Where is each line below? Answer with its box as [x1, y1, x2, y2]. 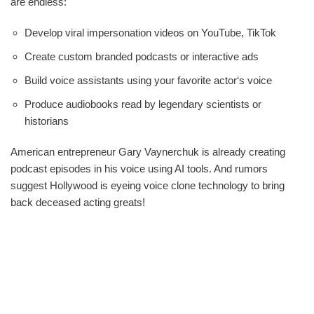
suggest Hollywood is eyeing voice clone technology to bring [11, 179, 285, 192]
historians [25, 115, 69, 128]
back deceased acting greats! [11, 196, 145, 209]
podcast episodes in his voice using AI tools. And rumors [11, 163, 268, 175]
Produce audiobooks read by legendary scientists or [25, 98, 261, 111]
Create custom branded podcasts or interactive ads [25, 50, 259, 63]
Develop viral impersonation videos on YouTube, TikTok [25, 27, 276, 39]
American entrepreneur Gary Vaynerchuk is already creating [11, 146, 285, 158]
